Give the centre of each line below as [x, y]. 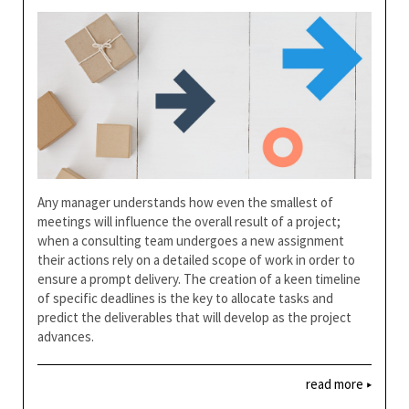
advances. [66, 336]
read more [336, 384]
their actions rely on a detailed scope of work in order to [196, 260]
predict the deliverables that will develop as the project [194, 317]
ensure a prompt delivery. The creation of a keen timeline [199, 279]
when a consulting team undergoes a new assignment [191, 241]
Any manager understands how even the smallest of [185, 202]
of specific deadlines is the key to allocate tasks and [185, 298]
